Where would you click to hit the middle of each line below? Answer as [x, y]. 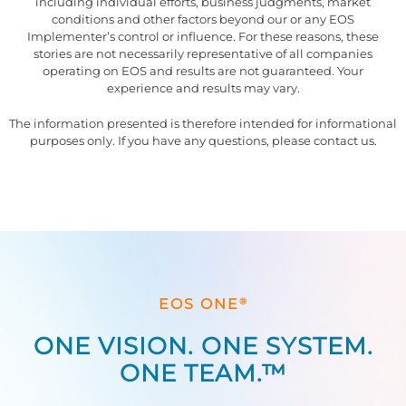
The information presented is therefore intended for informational [203, 124]
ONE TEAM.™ [203, 373]
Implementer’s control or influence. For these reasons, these [203, 37]
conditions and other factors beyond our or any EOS [203, 19]
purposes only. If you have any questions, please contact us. [203, 141]
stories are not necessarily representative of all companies [203, 54]
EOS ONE [198, 304]
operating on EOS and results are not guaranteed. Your [203, 71]
